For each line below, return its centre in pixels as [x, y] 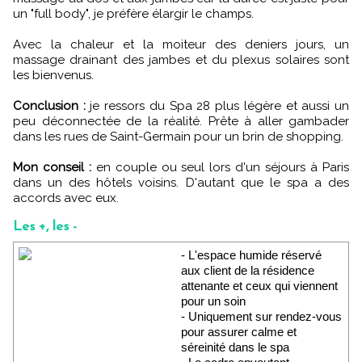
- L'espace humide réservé [251, 255]
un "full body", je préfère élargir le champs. [133, 14]
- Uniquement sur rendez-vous [261, 317]
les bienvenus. [53, 76]
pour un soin [213, 301]
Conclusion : [49, 106]
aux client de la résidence [248, 271]
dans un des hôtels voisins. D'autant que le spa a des [181, 183]
